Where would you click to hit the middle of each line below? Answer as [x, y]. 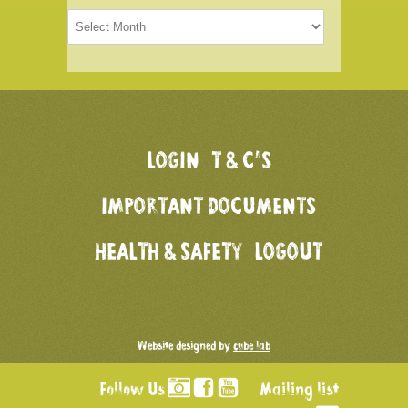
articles [92, 30]
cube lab [252, 347]
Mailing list [299, 391]
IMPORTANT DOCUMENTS [209, 209]
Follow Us [134, 391]
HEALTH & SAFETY [168, 254]
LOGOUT [288, 254]
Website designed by [185, 347]
